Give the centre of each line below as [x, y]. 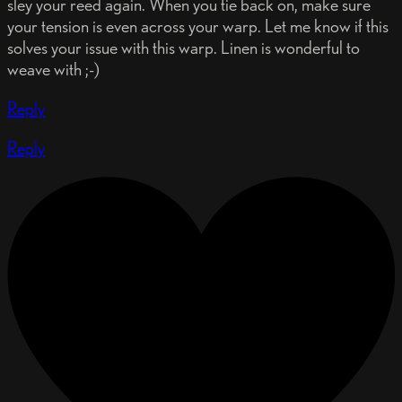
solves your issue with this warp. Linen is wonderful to [184, 48]
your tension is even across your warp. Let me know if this [198, 26]
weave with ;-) [53, 69]
